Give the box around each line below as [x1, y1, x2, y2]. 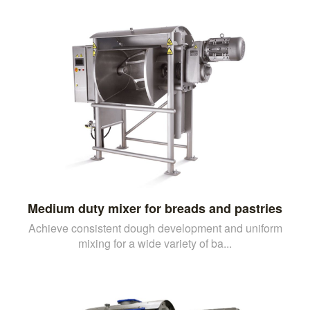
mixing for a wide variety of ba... [78, 235, 232, 251]
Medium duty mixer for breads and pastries [28, 199, 282, 217]
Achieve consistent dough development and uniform [28, 219, 282, 236]
